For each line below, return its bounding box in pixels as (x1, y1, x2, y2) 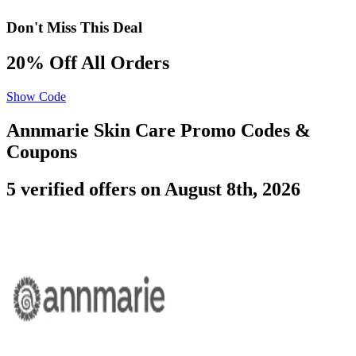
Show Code (6, 89, 66, 103)
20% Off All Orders (6, 52, 169, 73)
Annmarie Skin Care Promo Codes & (6, 119, 311, 141)
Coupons (6, 141, 77, 162)
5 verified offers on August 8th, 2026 (6, 178, 300, 199)
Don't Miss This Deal (6, 19, 142, 37)
